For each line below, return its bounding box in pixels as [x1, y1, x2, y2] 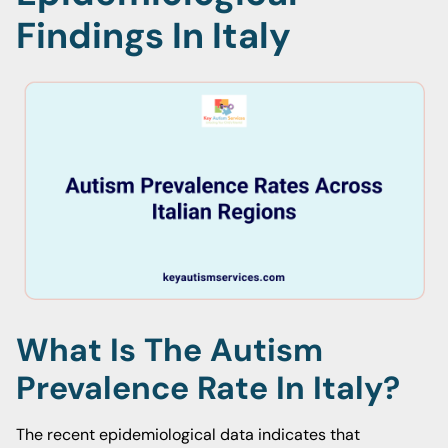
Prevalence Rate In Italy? [16, 367, 400, 409]
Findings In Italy [16, 12, 291, 59]
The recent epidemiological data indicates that [16, 424, 360, 445]
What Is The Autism [16, 329, 323, 371]
